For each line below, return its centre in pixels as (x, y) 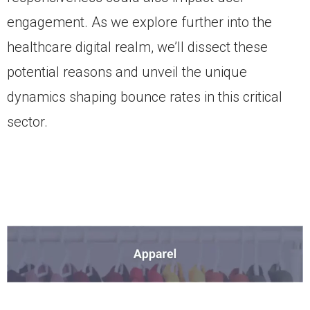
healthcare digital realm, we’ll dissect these (137, 47)
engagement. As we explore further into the (139, 22)
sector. (27, 122)
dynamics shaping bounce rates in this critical (145, 97)
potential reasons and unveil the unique (127, 72)
